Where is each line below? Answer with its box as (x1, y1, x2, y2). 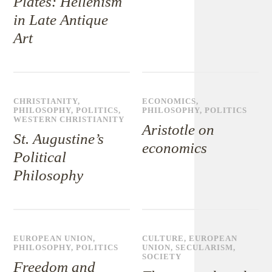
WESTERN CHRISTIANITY (13, 115, 125, 124)
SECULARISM (175, 243, 234, 252)
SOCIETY (142, 253, 182, 261)
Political (13, 149, 67, 165)
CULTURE (142, 234, 185, 243)
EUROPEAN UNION (13, 234, 93, 243)
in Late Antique (13, 12, 109, 28)
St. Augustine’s (13, 131, 104, 147)
